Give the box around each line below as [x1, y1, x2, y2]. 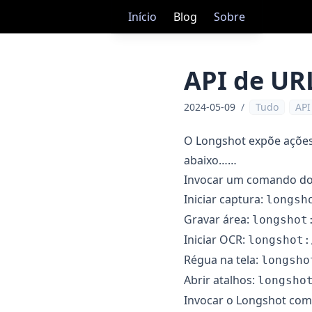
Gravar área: [184, 212, 252, 227]
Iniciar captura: [184, 192, 266, 207]
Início [128, 9, 157, 24]
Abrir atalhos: [184, 272, 258, 288]
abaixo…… [184, 153, 237, 168]
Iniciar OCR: [184, 232, 248, 247]
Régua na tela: [184, 252, 261, 267]
